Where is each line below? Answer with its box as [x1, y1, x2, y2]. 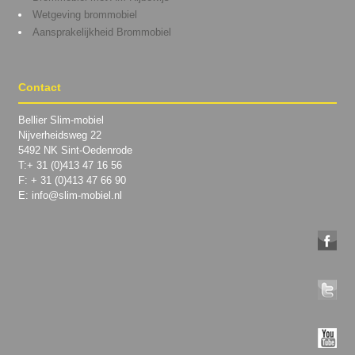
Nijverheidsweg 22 [17, 129, 101, 142]
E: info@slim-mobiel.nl [17, 189, 122, 202]
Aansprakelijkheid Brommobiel [32, 26, 171, 39]
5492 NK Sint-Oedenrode [17, 144, 132, 157]
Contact [17, 81, 61, 94]
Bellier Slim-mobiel [17, 114, 104, 127]
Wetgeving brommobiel [32, 9, 137, 21]
